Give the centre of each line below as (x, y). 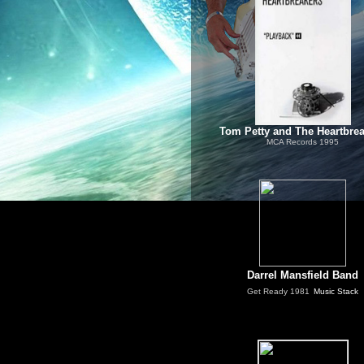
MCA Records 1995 (303, 142)
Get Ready (269, 291)
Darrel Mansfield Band (303, 275)
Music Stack (336, 291)
